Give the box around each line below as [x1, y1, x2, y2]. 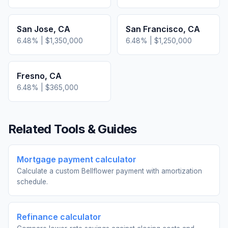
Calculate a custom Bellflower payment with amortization [17, 167, 202, 175]
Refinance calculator [17, 212, 101, 222]
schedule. [17, 178, 48, 186]
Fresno [17, 71, 45, 81]
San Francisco [126, 24, 183, 34]
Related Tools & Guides [8, 122, 137, 136]
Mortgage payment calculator [17, 154, 136, 164]
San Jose [17, 24, 53, 34]
